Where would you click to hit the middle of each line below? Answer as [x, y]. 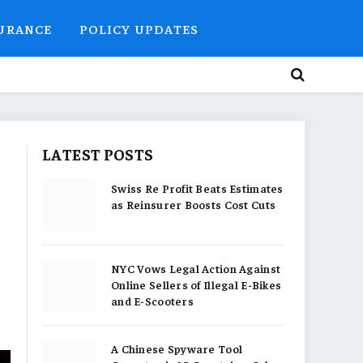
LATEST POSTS [98, 154]
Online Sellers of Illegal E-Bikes [196, 284]
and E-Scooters [152, 301]
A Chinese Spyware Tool [177, 348]
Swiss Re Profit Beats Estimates [197, 188]
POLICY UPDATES [139, 28]
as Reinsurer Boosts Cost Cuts [194, 204]
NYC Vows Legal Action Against [196, 268]
